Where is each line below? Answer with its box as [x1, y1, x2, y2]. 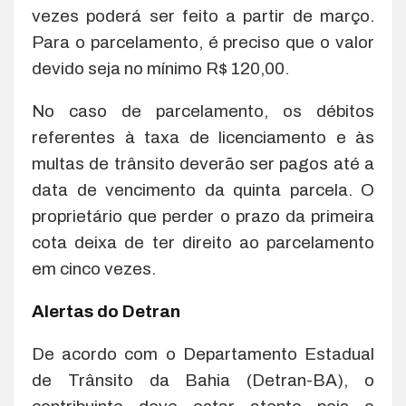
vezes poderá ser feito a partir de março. [32, 5, 374, 25]
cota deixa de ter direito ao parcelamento [32, 232, 374, 252]
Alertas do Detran [32, 301, 180, 321]
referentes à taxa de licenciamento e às [32, 127, 374, 147]
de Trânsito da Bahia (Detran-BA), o [32, 370, 374, 390]
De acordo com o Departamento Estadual [32, 343, 374, 363]
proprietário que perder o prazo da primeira [32, 206, 374, 226]
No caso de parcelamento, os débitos [32, 101, 374, 121]
